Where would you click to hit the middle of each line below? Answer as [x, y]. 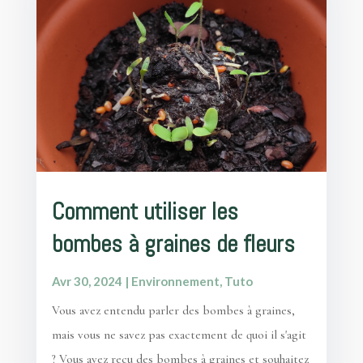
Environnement [175, 282]
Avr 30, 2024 [87, 282]
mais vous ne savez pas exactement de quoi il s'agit [179, 335]
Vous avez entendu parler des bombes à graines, [173, 311]
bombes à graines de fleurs [173, 245]
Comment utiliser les [145, 212]
